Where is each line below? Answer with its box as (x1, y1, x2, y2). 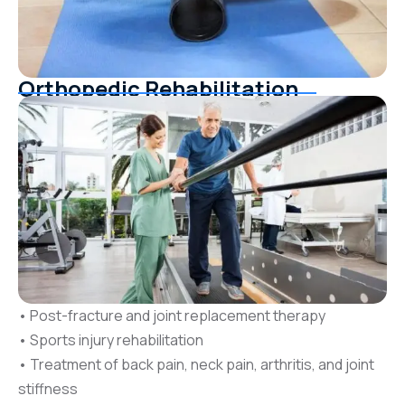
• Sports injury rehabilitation (18, 329, 203, 350)
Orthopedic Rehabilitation (18, 72, 298, 103)
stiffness (18, 378, 78, 399)
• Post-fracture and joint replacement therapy (18, 305, 325, 325)
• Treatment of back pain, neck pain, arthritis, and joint (18, 353, 374, 374)
